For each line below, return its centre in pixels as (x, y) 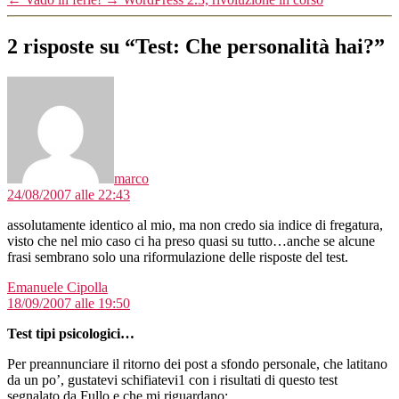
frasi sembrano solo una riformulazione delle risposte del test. (178, 256)
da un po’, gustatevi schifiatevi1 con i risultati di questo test (172, 379)
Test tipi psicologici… (71, 333)
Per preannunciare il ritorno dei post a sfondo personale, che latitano (197, 363)
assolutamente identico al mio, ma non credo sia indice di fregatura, (195, 224)
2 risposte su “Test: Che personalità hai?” (196, 46)
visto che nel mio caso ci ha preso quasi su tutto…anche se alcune (191, 240)
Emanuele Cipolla (57, 287)
